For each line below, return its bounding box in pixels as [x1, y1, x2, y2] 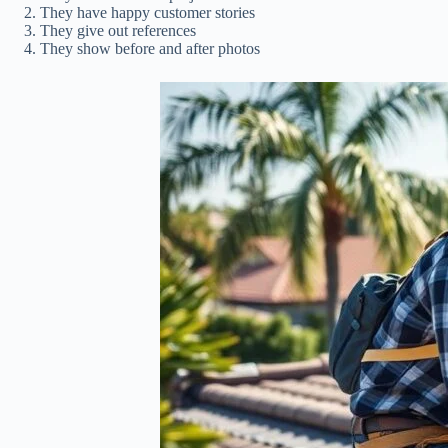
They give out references [40, 22, 196, 40]
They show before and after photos [40, 40, 260, 58]
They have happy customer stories [40, 4, 255, 22]
